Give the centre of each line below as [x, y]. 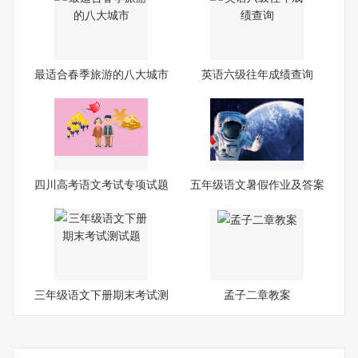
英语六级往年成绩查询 [257, 73]
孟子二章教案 [257, 294]
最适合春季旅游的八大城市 [101, 73]
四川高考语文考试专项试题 [101, 183]
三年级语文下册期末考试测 [101, 294]
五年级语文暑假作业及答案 [257, 183]
